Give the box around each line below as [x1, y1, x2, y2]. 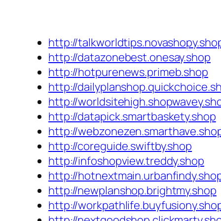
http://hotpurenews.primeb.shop [48, 65, 208, 80]
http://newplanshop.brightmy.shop [48, 183, 217, 198]
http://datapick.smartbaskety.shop [48, 109, 216, 124]
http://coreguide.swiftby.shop [48, 139, 192, 154]
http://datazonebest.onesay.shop [48, 50, 211, 65]
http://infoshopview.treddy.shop [48, 153, 204, 169]
